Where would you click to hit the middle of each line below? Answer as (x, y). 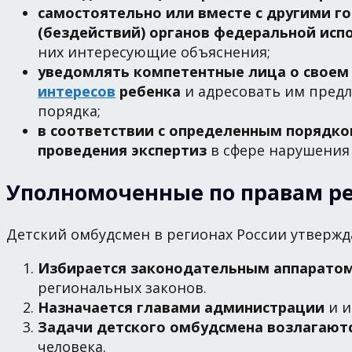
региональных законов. (122, 287)
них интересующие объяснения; (154, 51)
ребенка (148, 91)
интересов (77, 91)
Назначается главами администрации (181, 307)
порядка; (69, 110)
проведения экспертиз (122, 150)
